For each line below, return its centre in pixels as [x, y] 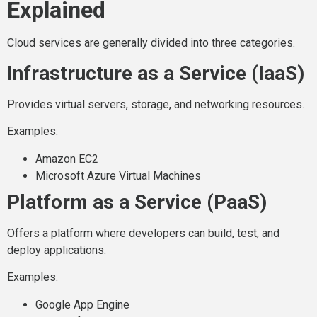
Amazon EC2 [67, 158]
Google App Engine [82, 304]
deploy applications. [57, 250]
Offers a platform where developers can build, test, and [143, 233]
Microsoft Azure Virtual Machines [118, 175]
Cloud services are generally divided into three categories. [151, 42]
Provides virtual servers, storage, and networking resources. [156, 105]
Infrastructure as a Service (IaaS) [156, 74]
